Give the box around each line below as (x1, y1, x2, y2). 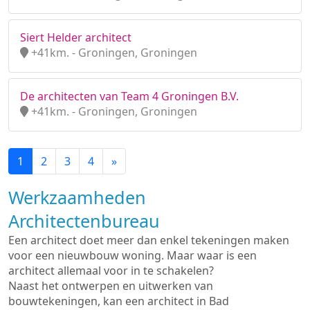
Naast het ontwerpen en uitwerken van (8, 278, 213, 293)
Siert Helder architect (20, 30, 131, 45)
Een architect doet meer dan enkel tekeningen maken (8, 232, 289, 248)
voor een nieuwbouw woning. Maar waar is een (8, 248, 257, 263)
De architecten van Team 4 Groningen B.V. (20, 89, 239, 104)
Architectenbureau (8, 209, 160, 232)
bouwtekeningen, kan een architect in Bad (8, 293, 229, 309)
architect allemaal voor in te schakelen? (8, 263, 214, 278)
